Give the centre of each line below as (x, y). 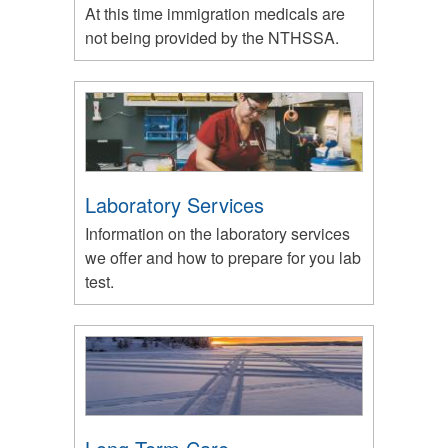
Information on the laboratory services (217, 233)
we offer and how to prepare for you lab (223, 257)
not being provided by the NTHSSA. (212, 37)
